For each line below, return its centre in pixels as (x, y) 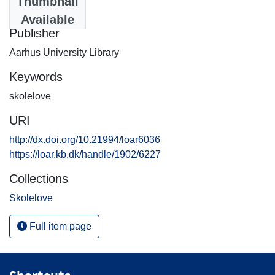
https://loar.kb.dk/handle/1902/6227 (85, 154)
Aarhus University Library (64, 52)
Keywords (36, 76)
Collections (39, 178)
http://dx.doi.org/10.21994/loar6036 (85, 139)
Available (48, 19)
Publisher (34, 33)
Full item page (59, 226)
